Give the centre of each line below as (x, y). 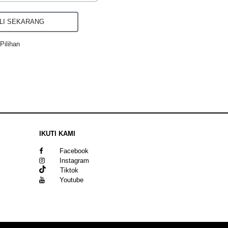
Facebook (74, 151)
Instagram (74, 160)
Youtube (72, 180)
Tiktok (62, 170)
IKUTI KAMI (57, 133)
